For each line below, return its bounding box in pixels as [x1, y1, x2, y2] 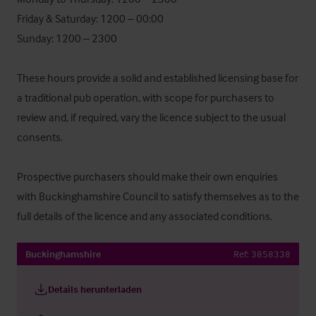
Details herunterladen [48, 283, 142, 295]
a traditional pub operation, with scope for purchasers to [17, 90, 274, 104]
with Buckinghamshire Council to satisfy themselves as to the [17, 189, 299, 203]
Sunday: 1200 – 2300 [17, 31, 117, 45]
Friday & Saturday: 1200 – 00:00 [17, 11, 164, 25]
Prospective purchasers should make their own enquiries [17, 169, 278, 183]
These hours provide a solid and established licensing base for [17, 71, 298, 85]
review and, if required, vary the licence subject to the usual [17, 110, 286, 124]
